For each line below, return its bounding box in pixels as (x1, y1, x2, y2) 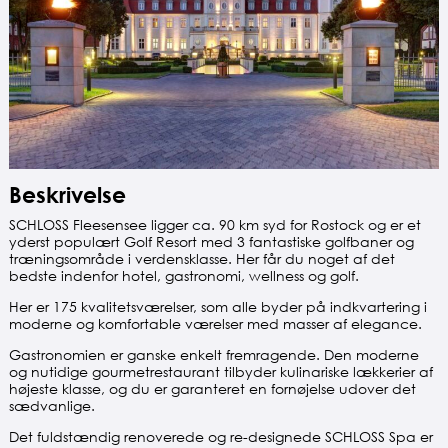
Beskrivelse (8, 181, 126, 209)
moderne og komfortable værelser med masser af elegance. (8, 315, 422, 333)
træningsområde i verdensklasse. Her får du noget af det (8, 250, 395, 268)
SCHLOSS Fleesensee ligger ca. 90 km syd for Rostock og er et (8, 216, 421, 234)
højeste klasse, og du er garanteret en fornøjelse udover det (8, 380, 416, 398)
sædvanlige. (8, 397, 95, 415)
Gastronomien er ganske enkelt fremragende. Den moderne (8, 346, 419, 364)
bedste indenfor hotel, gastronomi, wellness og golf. (8, 267, 359, 285)
